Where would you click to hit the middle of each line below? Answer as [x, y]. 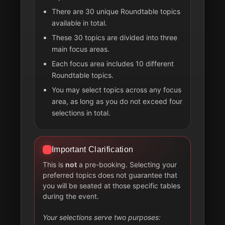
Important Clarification [92, 149]
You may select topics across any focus [116, 90]
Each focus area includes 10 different [113, 64]
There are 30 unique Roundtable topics [116, 11]
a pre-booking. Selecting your [127, 164]
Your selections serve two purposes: [101, 217]
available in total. [79, 23]
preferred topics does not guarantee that [110, 175]
